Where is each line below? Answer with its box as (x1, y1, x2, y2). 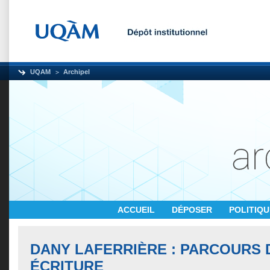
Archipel (63, 68, 90, 75)
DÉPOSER (172, 205, 215, 215)
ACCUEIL (118, 205, 157, 215)
